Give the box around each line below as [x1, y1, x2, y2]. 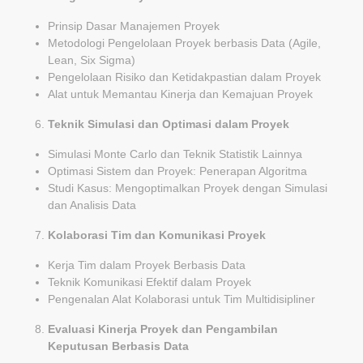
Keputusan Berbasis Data [48, 339, 189, 352]
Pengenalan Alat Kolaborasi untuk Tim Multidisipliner [48, 292, 315, 305]
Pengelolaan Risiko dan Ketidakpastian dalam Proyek [48, 70, 321, 83]
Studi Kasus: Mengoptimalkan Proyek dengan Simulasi [48, 181, 327, 194]
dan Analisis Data [48, 198, 136, 211]
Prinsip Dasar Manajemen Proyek [48, 19, 220, 32]
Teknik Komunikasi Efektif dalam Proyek [48, 275, 251, 288]
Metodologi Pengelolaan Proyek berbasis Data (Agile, [48, 36, 321, 49]
